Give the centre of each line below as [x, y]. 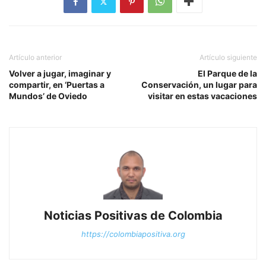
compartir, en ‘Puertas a [57, 85]
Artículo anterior [35, 58]
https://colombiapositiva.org [133, 234]
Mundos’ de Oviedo [48, 96]
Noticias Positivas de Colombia [133, 216]
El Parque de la [227, 74]
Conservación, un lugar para [199, 85]
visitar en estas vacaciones [202, 96]
